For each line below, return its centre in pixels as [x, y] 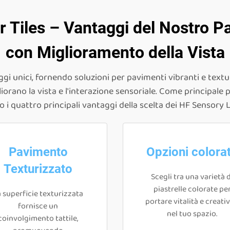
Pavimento [38, 152]
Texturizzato [38, 169]
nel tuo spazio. [192, 214]
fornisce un [38, 206]
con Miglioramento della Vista [115, 52]
